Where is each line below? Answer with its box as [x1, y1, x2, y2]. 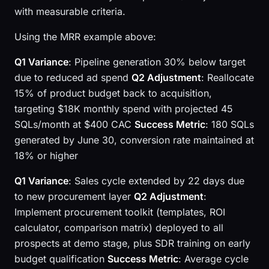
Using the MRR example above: [14, 31, 156, 43]
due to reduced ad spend [14, 71, 131, 83]
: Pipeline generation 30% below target [68, 56, 246, 68]
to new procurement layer [14, 190, 134, 202]
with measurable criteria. [14, 5, 125, 17]
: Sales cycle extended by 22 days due [68, 175, 244, 187]
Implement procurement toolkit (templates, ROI [14, 206, 225, 218]
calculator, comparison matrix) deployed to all [14, 222, 223, 234]
